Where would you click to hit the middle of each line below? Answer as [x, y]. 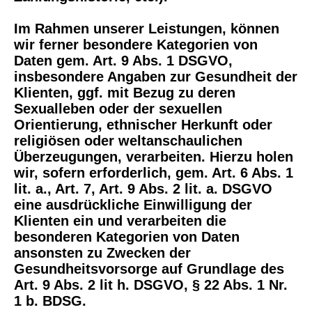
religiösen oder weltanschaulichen [128, 141]
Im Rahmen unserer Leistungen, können [147, 29]
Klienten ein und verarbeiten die [120, 221]
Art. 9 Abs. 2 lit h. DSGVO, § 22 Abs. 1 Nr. [151, 285]
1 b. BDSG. [50, 301]
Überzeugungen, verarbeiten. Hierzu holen [154, 157]
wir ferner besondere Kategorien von [136, 45]
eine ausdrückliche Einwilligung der [133, 205]
